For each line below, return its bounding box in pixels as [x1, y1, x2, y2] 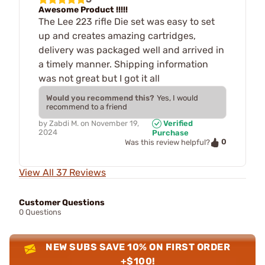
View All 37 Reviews [19, 166, 106, 178]
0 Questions [19, 207, 62, 216]
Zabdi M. [49, 118, 79, 128]
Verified [161, 118, 193, 128]
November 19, [91, 118, 139, 128]
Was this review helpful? [125, 138, 210, 147]
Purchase [152, 128, 189, 138]
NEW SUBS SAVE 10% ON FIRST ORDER [46, 241, 231, 253]
